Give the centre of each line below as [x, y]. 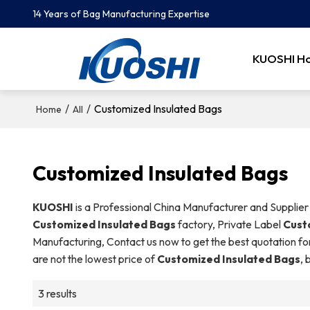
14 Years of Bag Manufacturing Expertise [121, 14]
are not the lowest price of [94, 258]
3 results [57, 293]
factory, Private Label [229, 224]
